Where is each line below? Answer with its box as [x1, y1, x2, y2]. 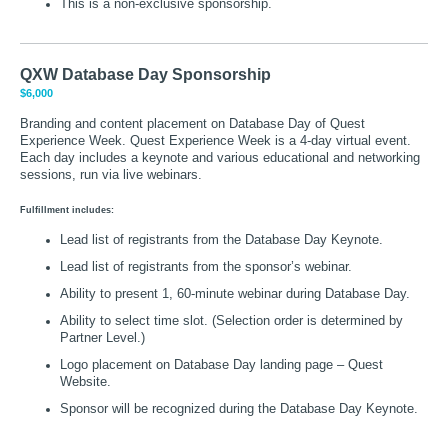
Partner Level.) [60, 331, 145, 346]
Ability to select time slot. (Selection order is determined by [60, 314, 403, 329]
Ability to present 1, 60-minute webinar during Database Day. [60, 287, 410, 302]
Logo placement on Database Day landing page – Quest [60, 358, 383, 373]
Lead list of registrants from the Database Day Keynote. [60, 233, 383, 248]
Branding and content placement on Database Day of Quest [20, 116, 365, 131]
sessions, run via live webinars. [20, 167, 202, 182]
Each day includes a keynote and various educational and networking [20, 150, 420, 165]
